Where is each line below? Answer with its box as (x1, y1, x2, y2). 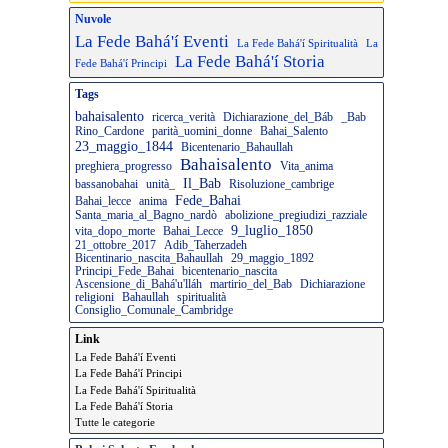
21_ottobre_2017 (75, 238, 156, 252)
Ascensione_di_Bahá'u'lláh (75, 277, 202, 291)
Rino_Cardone (75, 124, 144, 138)
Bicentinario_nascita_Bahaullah (75, 251, 223, 265)
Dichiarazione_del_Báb (223, 110, 333, 124)
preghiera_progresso (75, 159, 172, 173)
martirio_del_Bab (210, 277, 292, 291)
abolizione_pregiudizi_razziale (225, 208, 367, 222)
